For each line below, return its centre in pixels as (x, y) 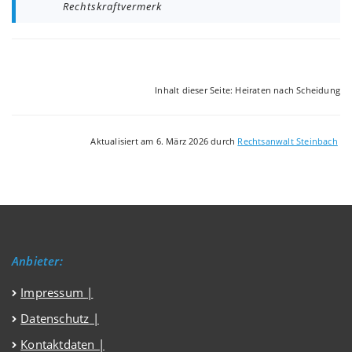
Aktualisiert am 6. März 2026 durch (164, 142)
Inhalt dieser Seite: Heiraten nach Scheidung (247, 91)
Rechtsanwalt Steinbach (288, 142)
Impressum (54, 293)
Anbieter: (37, 261)
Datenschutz (55, 319)
